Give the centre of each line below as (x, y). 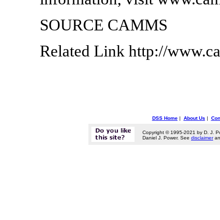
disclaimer (202, 138)
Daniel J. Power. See (167, 138)
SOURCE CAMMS (103, 25)
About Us (194, 118)
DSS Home (165, 118)
